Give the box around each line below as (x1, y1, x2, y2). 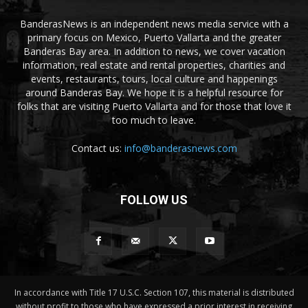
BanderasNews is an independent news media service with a (19, 17, 289, 30)
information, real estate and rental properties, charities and (23, 58, 285, 71)
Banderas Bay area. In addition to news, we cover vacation (23, 45, 285, 58)
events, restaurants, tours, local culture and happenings (30, 72, 278, 85)
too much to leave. (112, 113, 196, 126)
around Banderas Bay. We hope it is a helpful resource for (25, 86, 283, 99)
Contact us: (71, 142, 124, 155)
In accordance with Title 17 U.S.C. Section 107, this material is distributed (14, 287, 294, 298)
